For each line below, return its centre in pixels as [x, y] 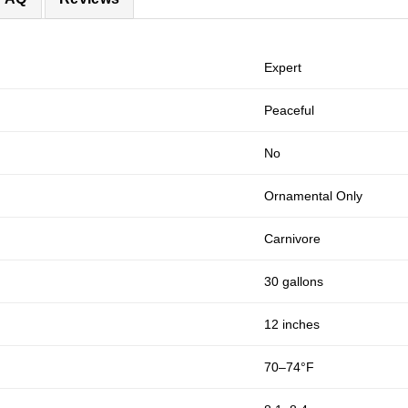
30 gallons [294, 282]
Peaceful [290, 111]
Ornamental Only [314, 196]
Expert [283, 68]
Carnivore [293, 239]
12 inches [292, 325]
